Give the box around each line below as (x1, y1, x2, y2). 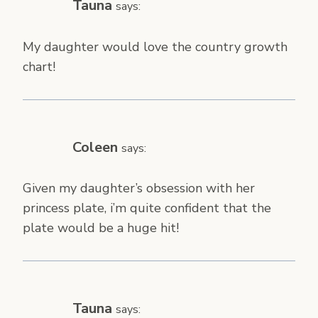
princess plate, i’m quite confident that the (23, 199, 271, 217)
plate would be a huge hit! (23, 219, 179, 237)
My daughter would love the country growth (23, 38, 287, 55)
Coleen (72, 137, 118, 157)
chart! (23, 57, 55, 75)
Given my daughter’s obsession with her (23, 180, 255, 197)
